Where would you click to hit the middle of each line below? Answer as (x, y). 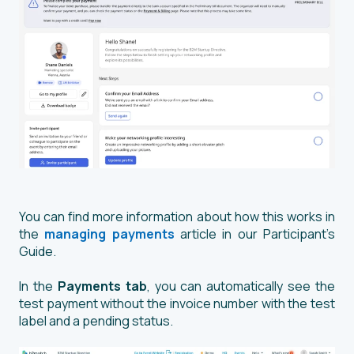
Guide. (39, 251)
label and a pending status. (97, 320)
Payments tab (102, 286)
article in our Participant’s (255, 233)
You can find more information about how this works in (177, 216)
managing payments (109, 233)
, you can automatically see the (241, 286)
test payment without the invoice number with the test (177, 303)
